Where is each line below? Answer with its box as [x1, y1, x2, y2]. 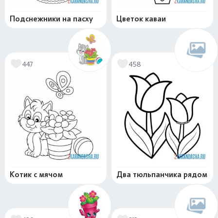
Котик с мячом [10, 170, 63, 180]
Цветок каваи [116, 14, 166, 24]
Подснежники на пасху [10, 14, 93, 24]
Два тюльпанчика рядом [116, 170, 207, 180]
